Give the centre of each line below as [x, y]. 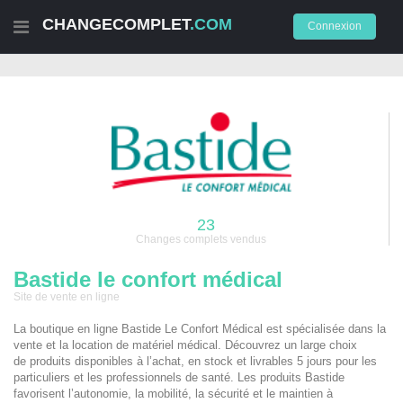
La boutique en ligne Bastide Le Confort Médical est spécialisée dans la [200, 329]
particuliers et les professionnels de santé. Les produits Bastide [179, 378]
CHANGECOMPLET [116, 24]
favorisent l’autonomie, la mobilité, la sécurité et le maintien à [173, 394]
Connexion [335, 26]
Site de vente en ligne [67, 297]
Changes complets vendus [201, 240]
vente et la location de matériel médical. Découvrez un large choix [185, 345]
